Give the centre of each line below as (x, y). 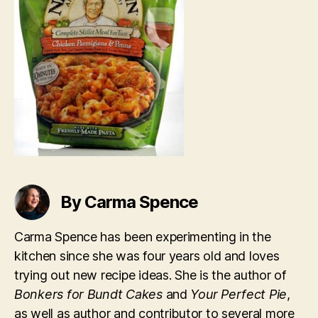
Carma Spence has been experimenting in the (143, 237)
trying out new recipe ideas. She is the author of (150, 275)
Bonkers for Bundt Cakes (88, 294)
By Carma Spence (130, 202)
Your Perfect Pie (239, 294)
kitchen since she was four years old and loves (147, 256)
